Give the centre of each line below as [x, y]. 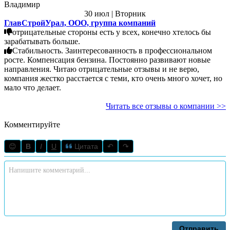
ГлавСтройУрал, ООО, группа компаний [80, 23]
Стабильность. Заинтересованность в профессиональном [39, 50]
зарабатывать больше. [42, 41]
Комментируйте [32, 124]
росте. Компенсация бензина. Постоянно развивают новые [16, 60]
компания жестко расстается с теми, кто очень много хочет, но [113, 78]
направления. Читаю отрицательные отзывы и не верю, [29, 69]
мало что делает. [33, 87]
